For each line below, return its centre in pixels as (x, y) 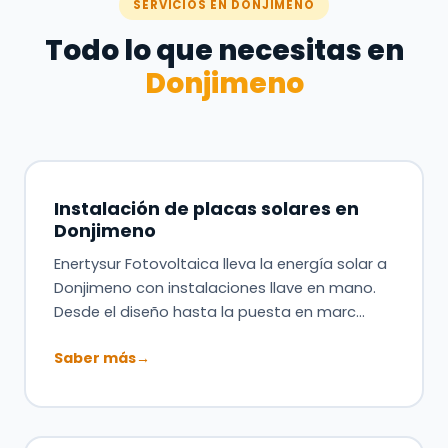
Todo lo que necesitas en (224, 50)
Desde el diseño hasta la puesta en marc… (209, 311)
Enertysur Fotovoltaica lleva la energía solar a (220, 263)
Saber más (94, 357)
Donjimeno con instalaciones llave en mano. (214, 287)
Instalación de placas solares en (206, 208)
